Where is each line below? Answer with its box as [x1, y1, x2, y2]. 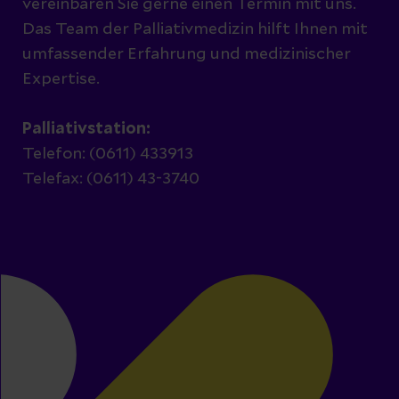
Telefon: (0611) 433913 [22, 145, 193, 162]
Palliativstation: [22, 120, 154, 137]
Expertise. [22, 70, 100, 87]
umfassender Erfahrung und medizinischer [22, 45, 351, 62]
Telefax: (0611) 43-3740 [22, 170, 199, 187]
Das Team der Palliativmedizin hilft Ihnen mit [22, 20, 368, 37]
